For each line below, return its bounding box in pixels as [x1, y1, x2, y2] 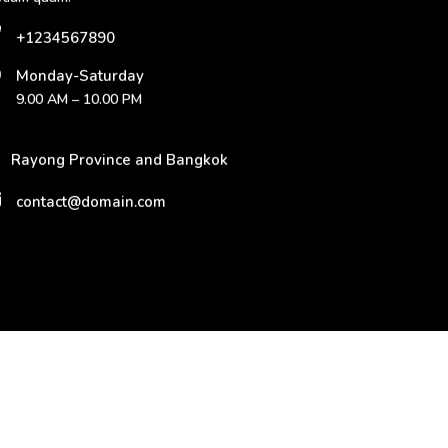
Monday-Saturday [16, 65, 144, 85]
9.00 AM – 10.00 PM [16, 89, 142, 108]
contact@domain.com [16, 191, 166, 211]
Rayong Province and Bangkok [11, 149, 228, 169]
